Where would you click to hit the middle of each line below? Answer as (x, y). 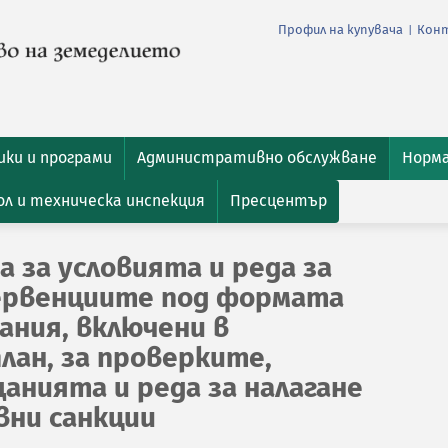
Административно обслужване (257, 157)
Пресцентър (278, 200)
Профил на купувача (340, 30)
